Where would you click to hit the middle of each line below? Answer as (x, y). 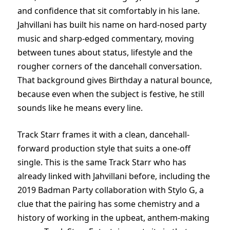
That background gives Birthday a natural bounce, (115, 80)
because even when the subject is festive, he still (111, 94)
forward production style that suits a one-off (104, 148)
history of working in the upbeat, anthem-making (113, 217)
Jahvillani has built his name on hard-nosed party (112, 25)
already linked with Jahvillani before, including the (114, 176)
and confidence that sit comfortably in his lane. (109, 11)
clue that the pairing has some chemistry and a (109, 204)
